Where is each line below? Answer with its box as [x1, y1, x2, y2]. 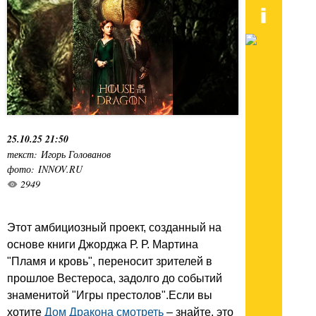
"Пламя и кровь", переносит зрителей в [7, 255, 212, 267]
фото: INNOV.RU [7, 162, 83, 176]
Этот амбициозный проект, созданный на [7, 221, 221, 233]
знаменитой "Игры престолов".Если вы [7, 288, 212, 301]
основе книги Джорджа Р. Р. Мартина [7, 238, 198, 250]
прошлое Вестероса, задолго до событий [7, 272, 222, 284]
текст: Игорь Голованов [7, 147, 111, 161]
